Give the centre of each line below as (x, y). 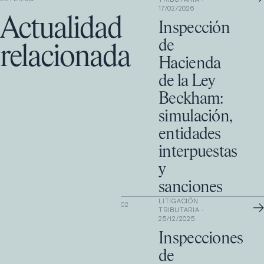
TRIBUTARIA (179, 210)
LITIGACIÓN (179, 201)
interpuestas (198, 152)
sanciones (191, 187)
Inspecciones (201, 239)
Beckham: (191, 99)
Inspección (194, 28)
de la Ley (187, 81)
